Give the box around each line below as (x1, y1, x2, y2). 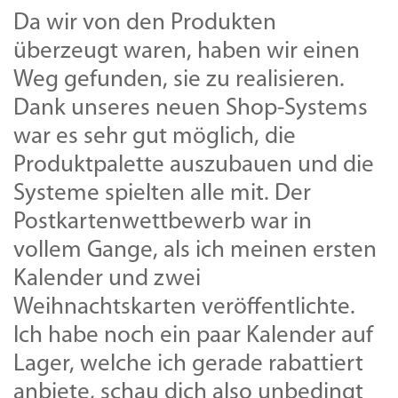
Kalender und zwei (13, 267, 201, 292)
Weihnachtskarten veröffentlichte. (13, 296, 355, 321)
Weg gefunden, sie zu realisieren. (13, 68, 345, 93)
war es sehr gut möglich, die (13, 125, 296, 150)
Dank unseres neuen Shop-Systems (13, 97, 368, 122)
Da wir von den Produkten (13, 12, 276, 36)
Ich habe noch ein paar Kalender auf (13, 324, 373, 349)
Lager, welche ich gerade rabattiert (13, 353, 363, 378)
